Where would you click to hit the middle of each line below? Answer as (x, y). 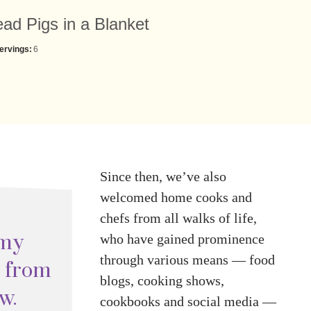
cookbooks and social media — (188, 301)
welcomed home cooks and (176, 197)
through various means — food (187, 260)
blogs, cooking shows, (162, 280)
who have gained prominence (182, 239)
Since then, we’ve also (163, 176)
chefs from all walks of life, (178, 218)
